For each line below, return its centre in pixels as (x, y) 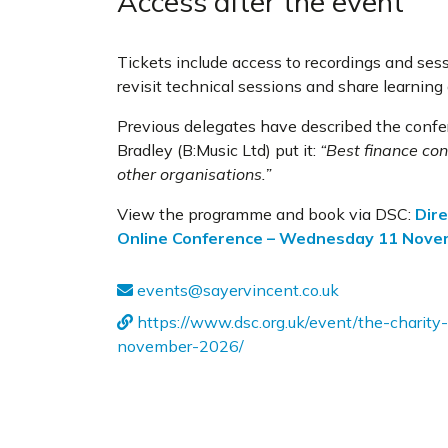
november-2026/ (180, 346)
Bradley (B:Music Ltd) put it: (216, 150)
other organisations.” (194, 174)
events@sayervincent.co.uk (236, 290)
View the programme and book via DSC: (266, 214)
